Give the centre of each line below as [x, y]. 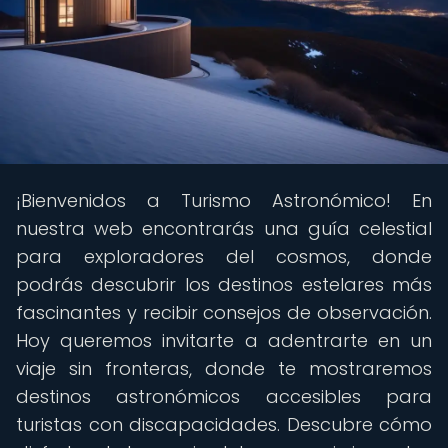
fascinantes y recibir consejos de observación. [224, 312]
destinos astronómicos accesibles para [224, 396]
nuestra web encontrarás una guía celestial [224, 228]
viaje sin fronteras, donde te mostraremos [224, 368]
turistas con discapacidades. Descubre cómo [224, 424]
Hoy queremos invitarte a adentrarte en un [224, 340]
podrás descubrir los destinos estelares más [224, 284]
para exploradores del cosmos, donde [224, 256]
